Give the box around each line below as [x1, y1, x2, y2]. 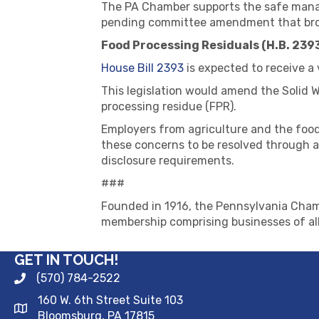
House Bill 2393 [101, 61, 184, 75]
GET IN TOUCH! [14, 251, 118, 268]
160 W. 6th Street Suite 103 [38, 293, 183, 307]
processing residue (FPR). [101, 100, 236, 113]
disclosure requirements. [101, 154, 234, 167]
